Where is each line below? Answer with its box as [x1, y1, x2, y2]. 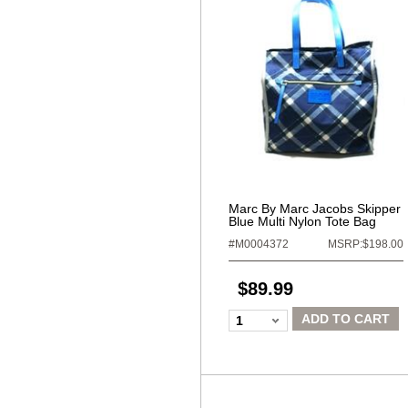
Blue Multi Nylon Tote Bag [229, 214, 376, 229]
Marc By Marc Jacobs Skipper [229, 201, 401, 216]
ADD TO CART [301, 311, 390, 326]
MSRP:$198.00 [328, 238, 403, 250]
